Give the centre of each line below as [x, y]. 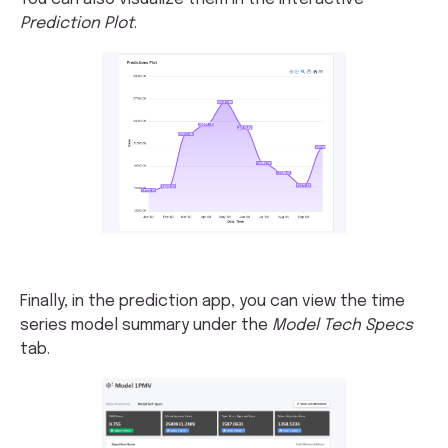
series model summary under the [146, 325]
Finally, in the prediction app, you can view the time [212, 301]
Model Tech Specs [342, 325]
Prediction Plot [77, 23]
